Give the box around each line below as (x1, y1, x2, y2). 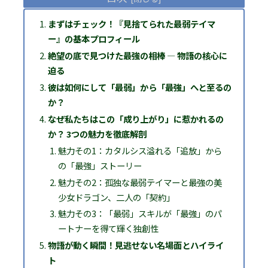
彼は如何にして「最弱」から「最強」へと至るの (47, 80, 232, 93)
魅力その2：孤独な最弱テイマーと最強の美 (57, 175, 222, 188)
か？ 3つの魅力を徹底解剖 (47, 127, 147, 140)
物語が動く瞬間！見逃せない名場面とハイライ (47, 239, 224, 252)
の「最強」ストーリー (57, 159, 142, 172)
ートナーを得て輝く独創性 (57, 222, 159, 235)
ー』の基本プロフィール (47, 32, 140, 45)
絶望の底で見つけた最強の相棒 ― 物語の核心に (47, 49, 227, 62)
